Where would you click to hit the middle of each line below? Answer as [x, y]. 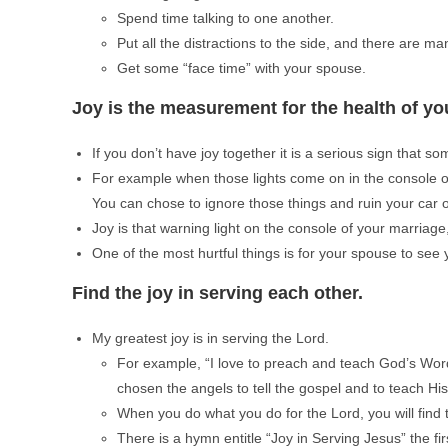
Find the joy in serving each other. [217, 293]
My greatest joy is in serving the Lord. [210, 338]
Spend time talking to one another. [225, 18]
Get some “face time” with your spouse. [241, 68]
